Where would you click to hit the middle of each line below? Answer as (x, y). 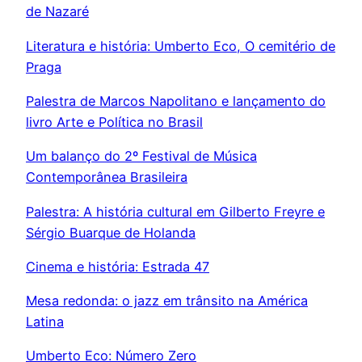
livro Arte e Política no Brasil (114, 122)
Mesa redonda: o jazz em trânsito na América (167, 301)
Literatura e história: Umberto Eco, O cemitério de (181, 46)
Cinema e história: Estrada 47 (118, 266)
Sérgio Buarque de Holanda (111, 232)
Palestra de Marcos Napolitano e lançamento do (176, 101)
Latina (45, 322)
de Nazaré (57, 12)
